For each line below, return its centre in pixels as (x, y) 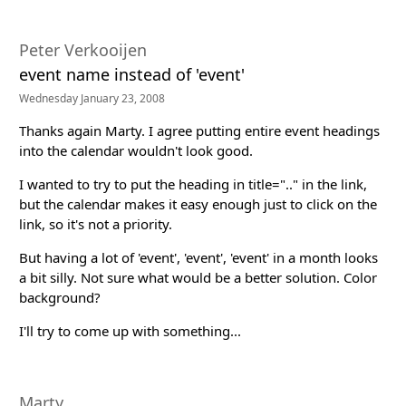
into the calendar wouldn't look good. (136, 150)
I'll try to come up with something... (130, 330)
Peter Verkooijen (83, 49)
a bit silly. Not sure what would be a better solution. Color (198, 277)
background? (60, 297)
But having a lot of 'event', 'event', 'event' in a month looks (198, 257)
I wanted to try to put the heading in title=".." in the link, (193, 184)
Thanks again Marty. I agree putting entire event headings (199, 130)
